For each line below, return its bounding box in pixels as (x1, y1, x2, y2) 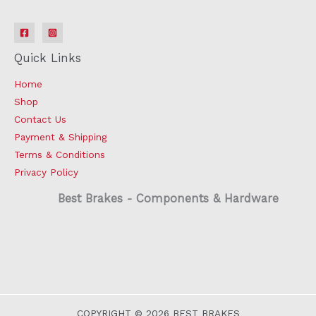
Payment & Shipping (14, 130, 107, 142)
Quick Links (14, 51, 81, 66)
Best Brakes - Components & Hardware (57, 191, 279, 205)
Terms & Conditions (14, 148, 105, 160)
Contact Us (14, 113, 66, 125)
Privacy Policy (14, 166, 78, 178)
